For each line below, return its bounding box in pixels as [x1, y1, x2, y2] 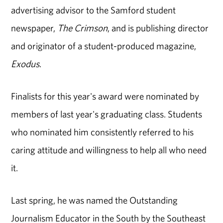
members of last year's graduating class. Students [11, 108, 203, 120]
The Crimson [57, 22, 108, 34]
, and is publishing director [108, 22, 209, 34]
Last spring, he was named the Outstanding [11, 194, 178, 206]
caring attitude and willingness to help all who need [11, 143, 207, 156]
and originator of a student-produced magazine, [11, 40, 197, 52]
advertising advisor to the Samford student [11, 4, 176, 16]
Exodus [11, 58, 40, 70]
